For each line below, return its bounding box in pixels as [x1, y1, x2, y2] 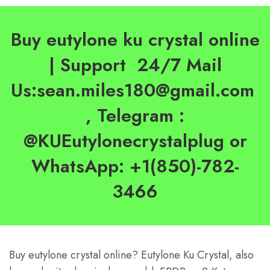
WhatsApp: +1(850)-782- [31, 152, 239, 179]
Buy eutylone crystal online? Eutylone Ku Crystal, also [9, 246, 254, 263]
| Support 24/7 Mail [48, 51, 222, 78]
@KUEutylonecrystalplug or [23, 127, 247, 154]
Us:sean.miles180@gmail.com [10, 77, 260, 103]
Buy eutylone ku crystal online [10, 26, 260, 52]
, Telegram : [86, 102, 184, 128]
